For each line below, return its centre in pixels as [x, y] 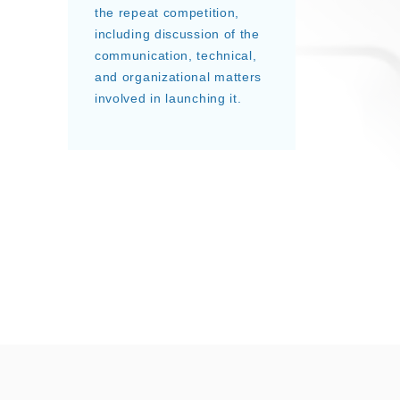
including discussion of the [177, 33]
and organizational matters [178, 76]
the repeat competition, [167, 12]
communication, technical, [175, 55]
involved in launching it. [168, 98]
